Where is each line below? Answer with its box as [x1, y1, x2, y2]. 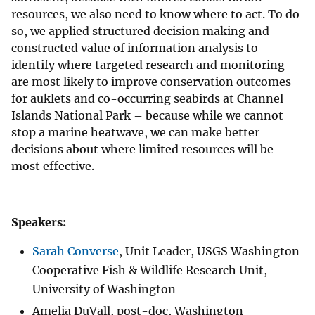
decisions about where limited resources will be [11, 142, 274, 157]
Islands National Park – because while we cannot [11, 108, 283, 123]
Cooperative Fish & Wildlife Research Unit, [32, 263, 267, 278]
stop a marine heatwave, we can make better [11, 125, 259, 140]
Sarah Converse [32, 244, 119, 259]
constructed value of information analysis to [11, 41, 258, 56]
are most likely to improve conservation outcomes [11, 75, 291, 89]
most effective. [11, 159, 100, 174]
